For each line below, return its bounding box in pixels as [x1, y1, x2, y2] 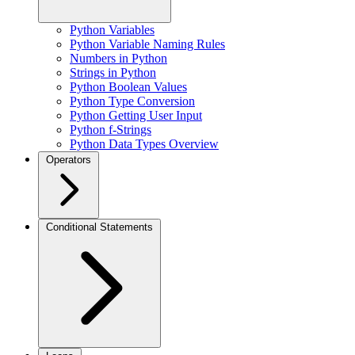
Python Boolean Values [70, 80, 187, 94]
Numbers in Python [70, 52, 167, 65]
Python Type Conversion [70, 94, 195, 108]
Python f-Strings [70, 123, 151, 136]
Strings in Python [70, 66, 156, 79]
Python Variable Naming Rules [70, 37, 225, 51]
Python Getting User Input [70, 109, 202, 122]
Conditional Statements [46, 221, 153, 233]
